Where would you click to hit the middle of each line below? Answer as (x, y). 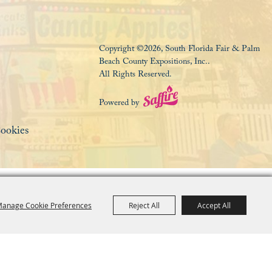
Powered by (119, 104)
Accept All (214, 205)
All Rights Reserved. (135, 76)
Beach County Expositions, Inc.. (154, 63)
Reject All (144, 205)
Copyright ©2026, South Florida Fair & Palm (179, 50)
